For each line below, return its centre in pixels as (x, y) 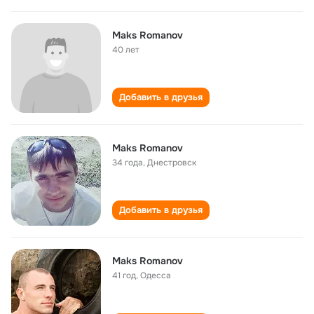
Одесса (156, 275)
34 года (128, 163)
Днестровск (172, 163)
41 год (124, 275)
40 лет (126, 50)
